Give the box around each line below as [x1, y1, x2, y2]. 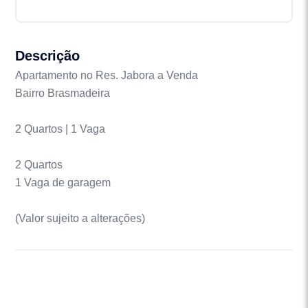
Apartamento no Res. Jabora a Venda [15, 69, 199, 81]
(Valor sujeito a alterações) [15, 212, 146, 224]
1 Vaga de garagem [15, 176, 111, 188]
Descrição [15, 47, 80, 63]
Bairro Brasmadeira [15, 87, 111, 99]
